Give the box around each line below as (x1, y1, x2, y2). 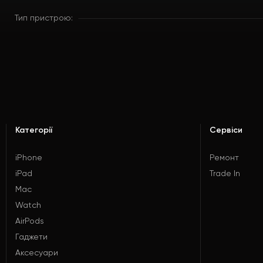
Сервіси (210, 126, 242, 134)
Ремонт (210, 154, 239, 162)
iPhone (15, 154, 42, 162)
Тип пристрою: (15, 14, 73, 22)
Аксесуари (15, 249, 58, 257)
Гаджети (15, 233, 48, 241)
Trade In (210, 170, 240, 178)
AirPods (15, 217, 44, 225)
